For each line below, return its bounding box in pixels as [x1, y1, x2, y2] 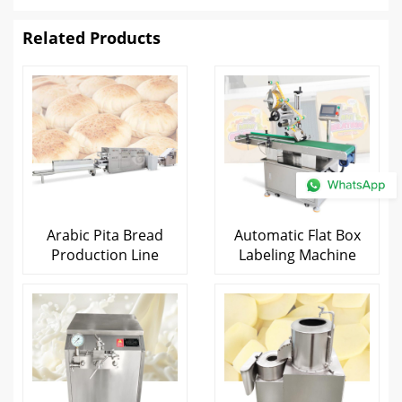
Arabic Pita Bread [47, 225, 163, 245]
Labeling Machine [238, 245, 356, 265]
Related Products [22, 27, 161, 48]
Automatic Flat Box [233, 225, 361, 245]
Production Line [51, 245, 159, 265]
